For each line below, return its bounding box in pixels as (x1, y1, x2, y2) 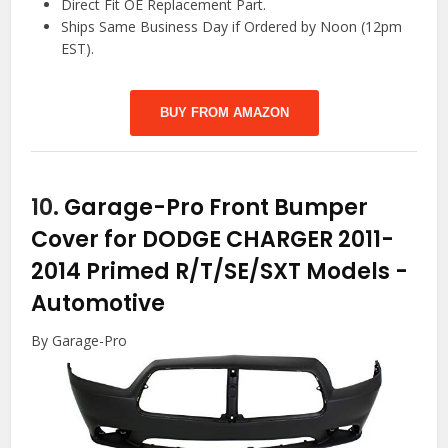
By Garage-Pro (31, 331, 128, 350)
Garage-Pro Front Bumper (64, 192, 369, 223)
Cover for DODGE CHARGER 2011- (31, 224, 395, 255)
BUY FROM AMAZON (159, 105, 289, 120)
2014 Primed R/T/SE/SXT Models (31, 256, 396, 287)
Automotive (31, 288, 166, 319)
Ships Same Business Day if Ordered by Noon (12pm (61, 17, 403, 36)
